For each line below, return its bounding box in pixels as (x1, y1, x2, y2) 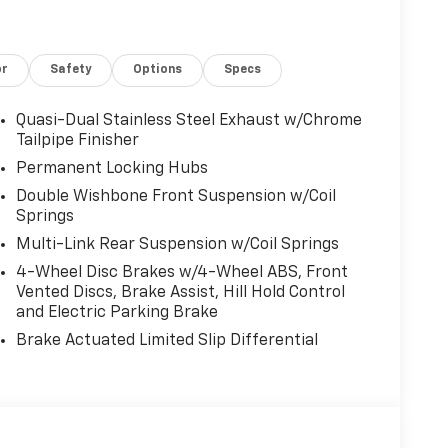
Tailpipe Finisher (15, 132, 139, 149)
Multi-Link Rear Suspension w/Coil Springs (15, 236, 339, 253)
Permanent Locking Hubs (15, 160, 208, 177)
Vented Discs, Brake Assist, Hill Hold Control (15, 284, 345, 301)
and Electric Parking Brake (15, 304, 218, 321)
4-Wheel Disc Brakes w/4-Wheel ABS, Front (15, 264, 348, 281)
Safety (50, 63, 92, 76)
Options (133, 63, 183, 76)
